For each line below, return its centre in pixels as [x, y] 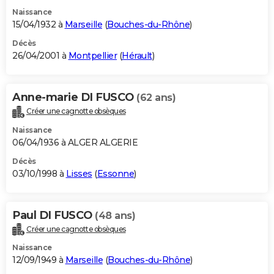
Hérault [137, 55]
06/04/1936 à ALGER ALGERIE [75, 142]
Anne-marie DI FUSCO [74, 97]
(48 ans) [115, 215]
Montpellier [92, 55]
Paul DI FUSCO [54, 215]
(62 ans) [156, 97]
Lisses [79, 173]
